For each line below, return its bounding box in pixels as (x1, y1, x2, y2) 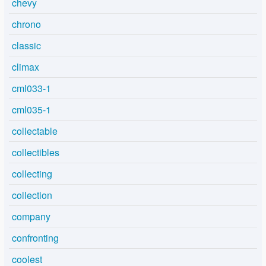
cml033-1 (12, 81, 51, 95)
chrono (12, 17, 41, 31)
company (12, 209, 50, 223)
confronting (12, 230, 59, 245)
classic (12, 38, 41, 52)
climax (12, 59, 39, 74)
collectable (12, 123, 58, 138)
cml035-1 (12, 102, 51, 116)
